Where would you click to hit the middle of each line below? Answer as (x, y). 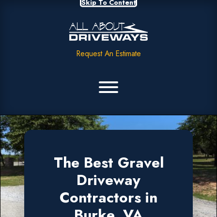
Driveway (108, 180)
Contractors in (108, 197)
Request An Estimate (108, 53)
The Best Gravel (108, 162)
